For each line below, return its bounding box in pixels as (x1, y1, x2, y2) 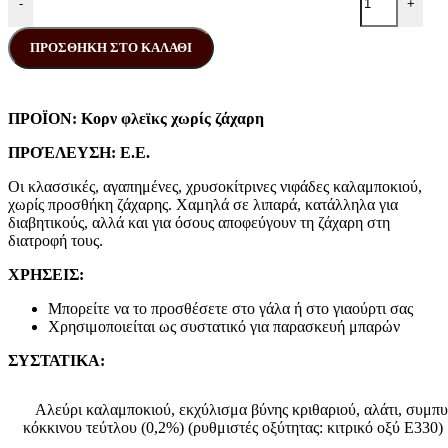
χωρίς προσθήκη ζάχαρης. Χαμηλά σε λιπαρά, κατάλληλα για (8, 196, 398, 214)
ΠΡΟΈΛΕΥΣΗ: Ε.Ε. (8, 144, 150, 162)
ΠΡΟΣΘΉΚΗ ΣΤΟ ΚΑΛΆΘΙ (30, 40, 192, 56)
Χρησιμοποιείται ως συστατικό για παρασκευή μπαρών (48, 318, 400, 336)
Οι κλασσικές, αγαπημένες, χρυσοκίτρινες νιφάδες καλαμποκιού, (8, 178, 422, 196)
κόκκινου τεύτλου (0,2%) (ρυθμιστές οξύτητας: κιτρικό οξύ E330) (23, 419, 443, 437)
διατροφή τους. (8, 232, 103, 250)
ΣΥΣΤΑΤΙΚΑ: (8, 352, 105, 370)
